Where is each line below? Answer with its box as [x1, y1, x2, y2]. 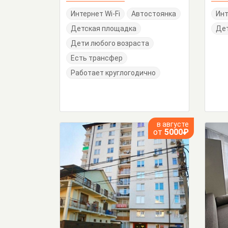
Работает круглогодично [71, 69, 156, 77]
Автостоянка [131, 10, 176, 18]
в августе [157, 120, 189, 129]
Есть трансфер [71, 54, 123, 63]
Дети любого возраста [71, 39, 149, 48]
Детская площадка [71, 24, 136, 33]
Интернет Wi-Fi [71, 10, 120, 18]
